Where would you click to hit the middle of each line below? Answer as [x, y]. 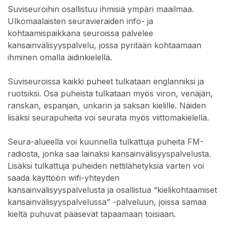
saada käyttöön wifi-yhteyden [64, 178]
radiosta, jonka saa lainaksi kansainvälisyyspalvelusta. [109, 154]
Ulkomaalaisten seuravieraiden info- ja [80, 21]
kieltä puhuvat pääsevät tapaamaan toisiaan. [92, 214]
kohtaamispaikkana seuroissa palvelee [80, 33]
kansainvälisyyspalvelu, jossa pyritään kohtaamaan [104, 45]
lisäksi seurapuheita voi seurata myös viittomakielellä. [109, 118]
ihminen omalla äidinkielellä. [61, 58]
